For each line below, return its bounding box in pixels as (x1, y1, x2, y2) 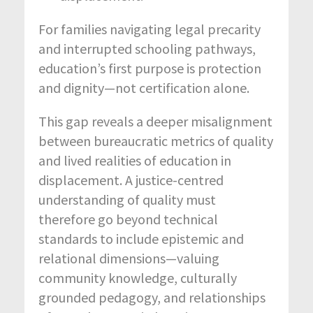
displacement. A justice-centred (38, 170, 224, 189)
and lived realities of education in (38, 151, 231, 169)
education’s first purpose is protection (38, 59, 261, 77)
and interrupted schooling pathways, (38, 39, 256, 57)
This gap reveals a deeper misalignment (38, 112, 272, 130)
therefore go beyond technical (38, 210, 218, 228)
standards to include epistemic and (38, 229, 244, 247)
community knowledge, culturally (38, 268, 237, 286)
